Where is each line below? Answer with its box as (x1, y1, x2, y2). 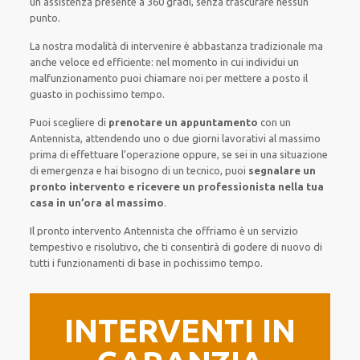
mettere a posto (224, 72, 301, 84)
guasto (30, 88, 63, 100)
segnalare (246, 165, 301, 176)
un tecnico (173, 165, 221, 176)
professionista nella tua (198, 181, 325, 192)
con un (258, 117, 292, 128)
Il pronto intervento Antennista (30, 225, 178, 236)
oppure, (180, 149, 220, 160)
